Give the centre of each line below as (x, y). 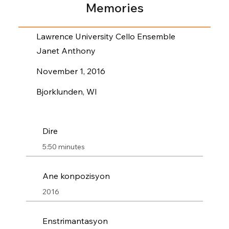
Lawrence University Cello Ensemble (106, 36)
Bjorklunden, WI (66, 91)
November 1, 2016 (71, 71)
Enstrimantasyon (75, 221)
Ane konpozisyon (76, 176)
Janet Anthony (66, 50)
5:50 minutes (63, 147)
